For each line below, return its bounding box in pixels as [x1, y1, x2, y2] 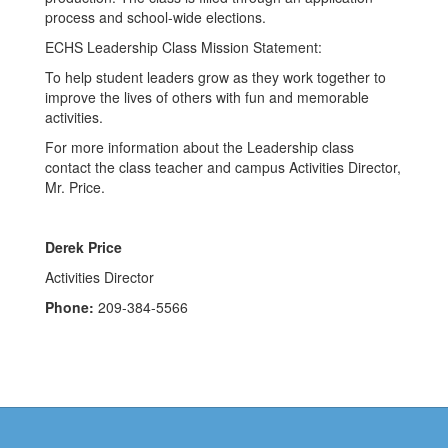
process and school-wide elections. [45, 7, 266, 27]
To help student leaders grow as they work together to [45, 67, 386, 87]
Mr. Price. [45, 177, 105, 197]
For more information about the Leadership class [45, 137, 354, 157]
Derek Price [45, 237, 122, 257]
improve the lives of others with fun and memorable [45, 87, 369, 107]
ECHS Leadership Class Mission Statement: [45, 37, 322, 57]
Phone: [45, 297, 98, 317]
